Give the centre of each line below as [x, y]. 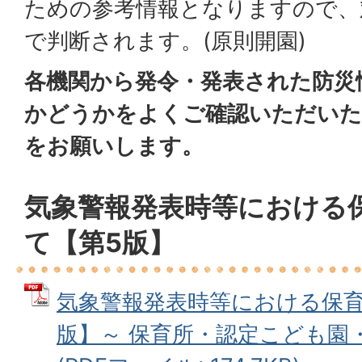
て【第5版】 [100, 242]
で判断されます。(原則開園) [165, 41]
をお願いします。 [114, 146]
